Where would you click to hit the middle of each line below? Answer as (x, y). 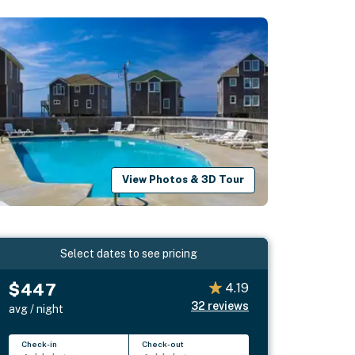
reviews (228, 305)
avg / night (36, 309)
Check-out (163, 344)
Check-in (40, 344)
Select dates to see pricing (129, 253)
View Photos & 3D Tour (183, 180)
